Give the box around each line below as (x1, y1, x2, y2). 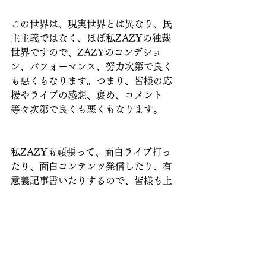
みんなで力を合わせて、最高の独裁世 (11, 233, 172, 242)
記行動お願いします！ (11, 190, 106, 199)
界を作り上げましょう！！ (11, 247, 125, 256)
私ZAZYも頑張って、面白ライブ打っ (11, 147, 171, 157)
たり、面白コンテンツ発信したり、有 (11, 161, 172, 171)
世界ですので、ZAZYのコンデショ (11, 47, 161, 57)
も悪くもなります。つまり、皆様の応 (11, 76, 172, 85)
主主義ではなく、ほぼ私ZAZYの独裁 (11, 33, 171, 43)
